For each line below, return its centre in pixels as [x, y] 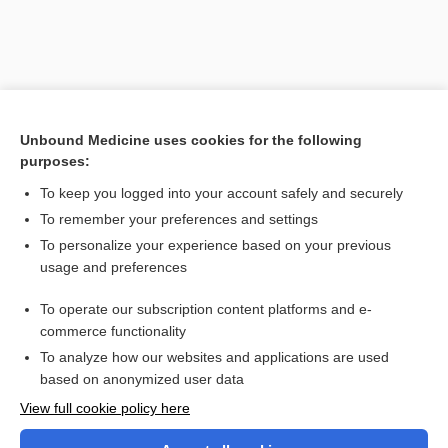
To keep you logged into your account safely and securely [221, 193]
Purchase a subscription [224, 439]
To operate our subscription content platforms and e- [206, 309]
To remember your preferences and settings [179, 219]
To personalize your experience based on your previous [215, 245]
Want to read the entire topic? [224, 396]
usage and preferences [113, 267]
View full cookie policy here [105, 408]
